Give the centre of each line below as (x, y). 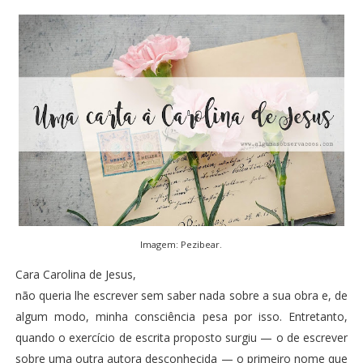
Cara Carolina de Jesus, (75, 274)
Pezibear (201, 244)
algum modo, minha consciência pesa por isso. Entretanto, (181, 316)
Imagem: (161, 244)
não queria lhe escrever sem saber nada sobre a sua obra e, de (181, 295)
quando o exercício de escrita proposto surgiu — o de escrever (181, 337)
